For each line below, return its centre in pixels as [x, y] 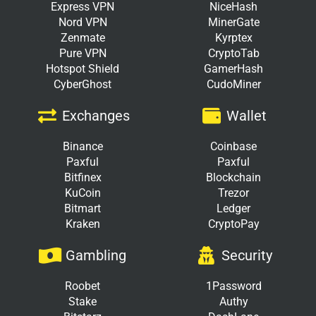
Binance [83, 146]
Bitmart [83, 208]
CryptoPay [233, 224]
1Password [233, 286]
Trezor [233, 193]
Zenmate [83, 37]
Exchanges [96, 115]
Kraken [83, 224]
